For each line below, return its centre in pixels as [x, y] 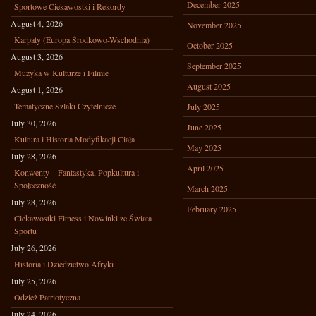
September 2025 [214, 66]
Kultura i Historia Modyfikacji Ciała [74, 139]
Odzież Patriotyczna [47, 297]
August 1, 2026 [37, 90]
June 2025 [204, 127]
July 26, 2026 [34, 248]
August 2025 [209, 86]
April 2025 [205, 168]
